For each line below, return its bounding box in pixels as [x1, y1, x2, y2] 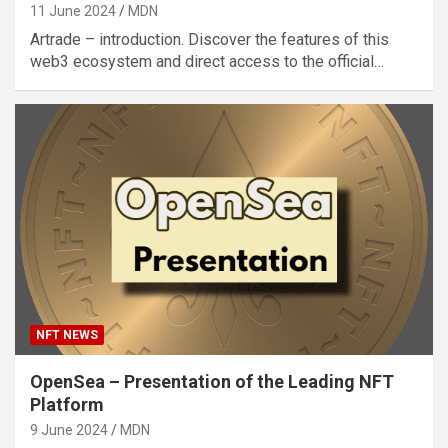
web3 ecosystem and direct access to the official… [30, 51, 384, 71]
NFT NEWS [36, 327, 98, 342]
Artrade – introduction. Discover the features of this [30, 29, 389, 49]
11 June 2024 [30, 2, 116, 19]
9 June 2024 [30, 421, 108, 438]
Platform [30, 393, 104, 415]
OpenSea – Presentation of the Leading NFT [30, 370, 394, 392]
